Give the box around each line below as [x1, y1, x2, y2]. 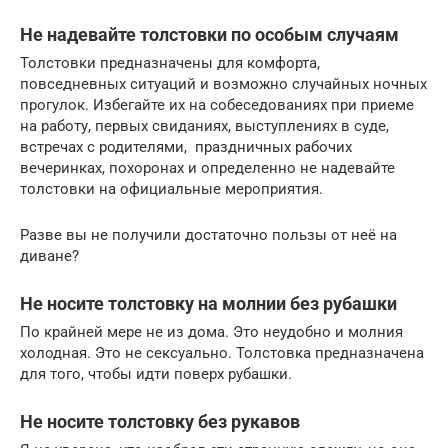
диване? [20, 247, 79, 266]
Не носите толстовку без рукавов [20, 411, 300, 433]
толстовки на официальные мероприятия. [20, 180, 323, 199]
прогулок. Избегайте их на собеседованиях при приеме [20, 96, 414, 115]
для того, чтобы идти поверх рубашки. [20, 365, 292, 384]
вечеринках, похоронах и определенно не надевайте [20, 159, 395, 178]
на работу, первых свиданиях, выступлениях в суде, [20, 117, 389, 136]
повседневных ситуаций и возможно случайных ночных [20, 75, 427, 94]
